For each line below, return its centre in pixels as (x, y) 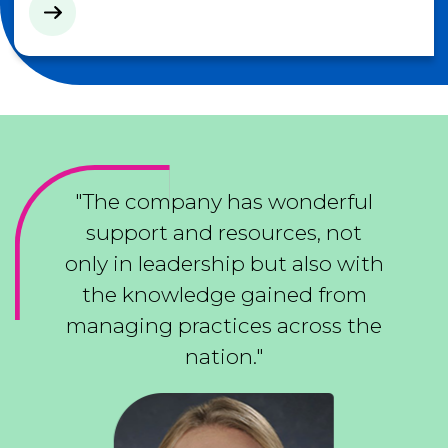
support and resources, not (224, 232)
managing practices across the (224, 325)
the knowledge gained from (224, 294)
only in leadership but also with (224, 263)
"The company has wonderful (224, 201)
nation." (224, 356)
